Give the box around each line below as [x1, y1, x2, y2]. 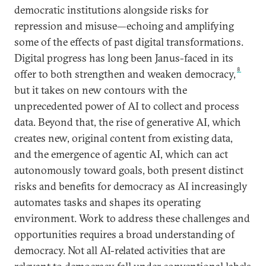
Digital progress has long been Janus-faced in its [14, 51, 233, 65]
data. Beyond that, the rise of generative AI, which [14, 115, 241, 129]
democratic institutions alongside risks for [14, 3, 208, 17]
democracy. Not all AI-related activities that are [14, 243, 225, 257]
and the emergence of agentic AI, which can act [14, 147, 228, 161]
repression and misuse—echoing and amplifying [14, 19, 234, 33]
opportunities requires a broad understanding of [14, 227, 235, 241]
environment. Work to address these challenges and [14, 211, 250, 225]
